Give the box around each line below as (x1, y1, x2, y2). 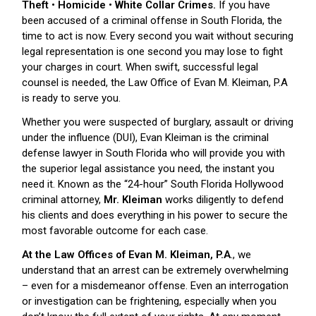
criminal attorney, (22, 193, 104, 206)
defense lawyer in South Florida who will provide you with (22, 146, 285, 159)
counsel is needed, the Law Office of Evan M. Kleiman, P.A (22, 75, 288, 89)
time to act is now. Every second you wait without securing (22, 29, 293, 42)
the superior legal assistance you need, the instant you (22, 162, 274, 175)
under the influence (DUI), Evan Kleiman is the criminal (22, 130, 269, 144)
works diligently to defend (162, 193, 284, 206)
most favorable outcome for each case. (22, 224, 208, 237)
